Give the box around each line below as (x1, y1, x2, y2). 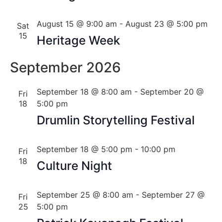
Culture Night (36, 159, 112, 173)
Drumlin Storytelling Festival (36, 113, 195, 127)
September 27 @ (141, 190, 205, 200)
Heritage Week (36, 33, 120, 48)
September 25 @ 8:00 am (36, 190, 133, 200)
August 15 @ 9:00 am (36, 19, 117, 29)
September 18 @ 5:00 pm (36, 144, 132, 154)
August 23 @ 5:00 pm (125, 19, 208, 29)
